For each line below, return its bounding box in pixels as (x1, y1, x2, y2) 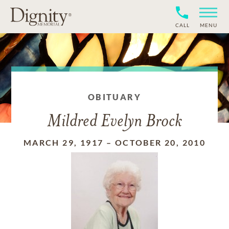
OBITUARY (87, 92, 142, 102)
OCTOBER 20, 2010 (114, 138, 206, 147)
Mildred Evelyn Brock (47, 113, 182, 131)
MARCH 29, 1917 (23, 138, 104, 147)
